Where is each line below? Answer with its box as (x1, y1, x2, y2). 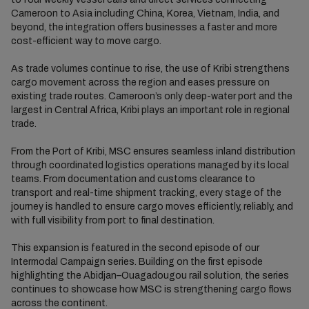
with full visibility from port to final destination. (10, 215, 215, 226)
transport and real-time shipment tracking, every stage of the (10, 187, 281, 198)
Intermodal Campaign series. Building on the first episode (10, 256, 263, 267)
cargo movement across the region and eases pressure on (10, 77, 270, 88)
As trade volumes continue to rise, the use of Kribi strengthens (10, 63, 290, 74)
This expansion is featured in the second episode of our (10, 242, 259, 253)
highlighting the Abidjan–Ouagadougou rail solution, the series (10, 270, 289, 281)
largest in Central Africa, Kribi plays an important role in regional (10, 104, 290, 115)
